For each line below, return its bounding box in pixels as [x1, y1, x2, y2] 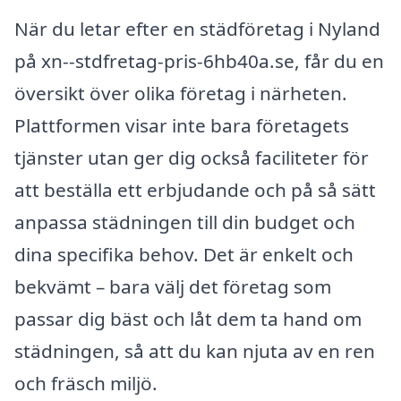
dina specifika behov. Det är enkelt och [14, 242, 354, 268]
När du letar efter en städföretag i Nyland [14, 16, 380, 42]
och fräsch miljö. [14, 371, 158, 397]
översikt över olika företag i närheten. [14, 81, 347, 107]
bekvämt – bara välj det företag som [14, 274, 331, 300]
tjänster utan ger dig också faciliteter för [14, 145, 369, 171]
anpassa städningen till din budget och [14, 209, 355, 235]
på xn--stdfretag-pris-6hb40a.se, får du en [14, 48, 384, 74]
